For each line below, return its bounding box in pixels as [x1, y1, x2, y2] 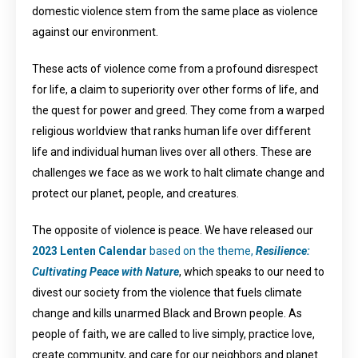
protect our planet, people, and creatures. [32, 187, 239, 200]
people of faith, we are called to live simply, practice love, [32, 328, 315, 340]
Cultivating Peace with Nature [32, 265, 179, 278]
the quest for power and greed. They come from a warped [32, 104, 324, 117]
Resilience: [256, 245, 310, 257]
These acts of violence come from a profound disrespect [32, 62, 318, 75]
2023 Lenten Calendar [32, 245, 147, 257]
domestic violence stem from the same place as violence [32, 5, 318, 18]
